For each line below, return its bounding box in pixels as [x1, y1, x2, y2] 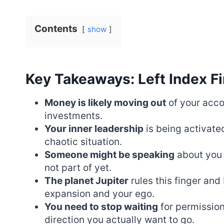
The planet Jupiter [44, 174, 128, 186]
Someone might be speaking [44, 148, 174, 160]
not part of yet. [44, 161, 111, 173]
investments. [44, 109, 102, 121]
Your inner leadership [44, 122, 143, 134]
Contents [34, 22, 77, 34]
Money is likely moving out [44, 96, 166, 108]
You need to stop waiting [44, 200, 158, 212]
